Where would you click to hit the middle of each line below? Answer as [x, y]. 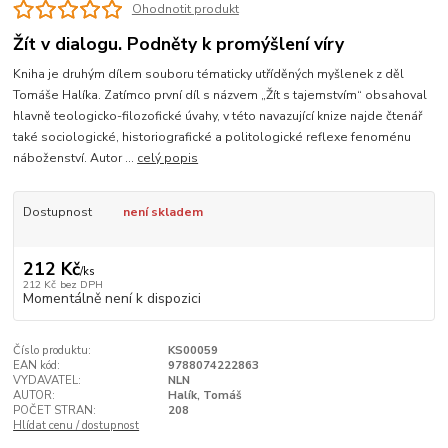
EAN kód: [37, 365]
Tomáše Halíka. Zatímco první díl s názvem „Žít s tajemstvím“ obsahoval [220, 95]
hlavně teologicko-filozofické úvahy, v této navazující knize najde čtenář [218, 116]
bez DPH [81, 284]
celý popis [168, 158]
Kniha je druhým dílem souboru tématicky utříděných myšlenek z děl [209, 74]
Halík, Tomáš [204, 395]
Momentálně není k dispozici [111, 298]
